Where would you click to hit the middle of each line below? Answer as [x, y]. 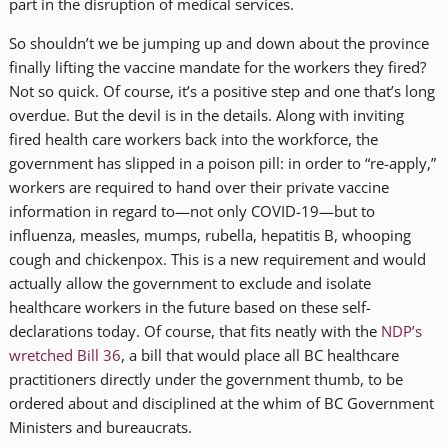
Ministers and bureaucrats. [100, 426]
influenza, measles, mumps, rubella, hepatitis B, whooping [209, 234]
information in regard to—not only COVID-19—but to [191, 210]
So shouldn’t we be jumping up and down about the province [218, 42]
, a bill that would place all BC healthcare [259, 354]
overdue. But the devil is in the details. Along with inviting [206, 114]
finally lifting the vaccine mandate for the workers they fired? [217, 66]
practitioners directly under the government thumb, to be [205, 378]
